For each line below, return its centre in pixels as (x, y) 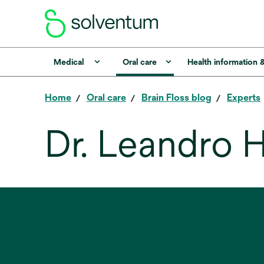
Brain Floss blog (176, 98)
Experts (244, 98)
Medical (68, 62)
